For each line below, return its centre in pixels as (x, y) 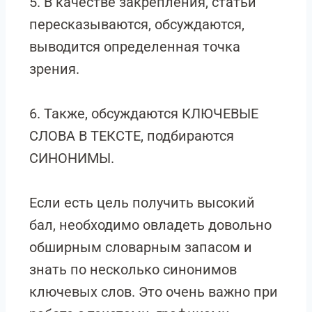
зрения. (54, 69)
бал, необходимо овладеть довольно (150, 225)
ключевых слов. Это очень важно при (154, 292)
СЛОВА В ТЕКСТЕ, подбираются (132, 136)
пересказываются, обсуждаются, (137, 24)
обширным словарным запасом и (141, 247)
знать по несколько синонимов (133, 270)
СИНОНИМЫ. (72, 158)
